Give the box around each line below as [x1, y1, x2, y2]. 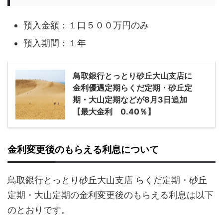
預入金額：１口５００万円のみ [23, 19, 149, 30]
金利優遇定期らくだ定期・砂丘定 [73, 83, 192, 93]
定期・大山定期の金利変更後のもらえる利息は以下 [7, 190, 214, 201]
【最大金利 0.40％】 [73, 107, 155, 117]
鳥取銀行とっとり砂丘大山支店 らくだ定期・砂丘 [7, 175, 207, 186]
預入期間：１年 [23, 37, 86, 48]
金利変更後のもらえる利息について [7, 144, 159, 155]
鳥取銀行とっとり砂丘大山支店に [73, 71, 192, 81]
